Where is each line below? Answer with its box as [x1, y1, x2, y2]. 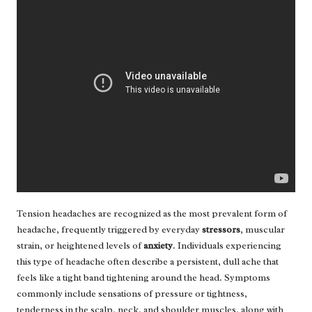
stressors [202, 223, 240, 235]
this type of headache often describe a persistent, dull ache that [17, 255, 279, 267]
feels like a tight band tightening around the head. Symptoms [17, 271, 270, 283]
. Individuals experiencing [173, 239, 281, 251]
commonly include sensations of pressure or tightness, [17, 287, 247, 299]
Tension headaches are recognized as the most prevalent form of [17, 207, 287, 219]
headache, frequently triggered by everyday [17, 223, 202, 235]
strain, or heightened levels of [17, 239, 143, 251]
